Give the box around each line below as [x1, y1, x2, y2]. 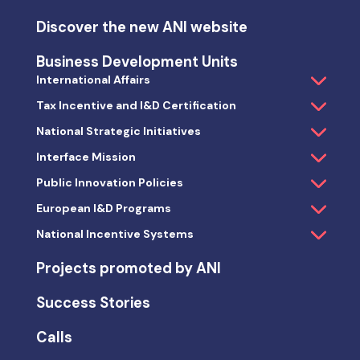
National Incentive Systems [35, 226, 194, 241]
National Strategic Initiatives [35, 123, 201, 138]
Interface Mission [35, 149, 136, 164]
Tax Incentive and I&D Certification [35, 97, 236, 112]
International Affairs [35, 72, 150, 87]
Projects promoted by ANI [35, 258, 221, 278]
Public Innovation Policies [35, 174, 183, 190]
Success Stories [35, 292, 150, 313]
